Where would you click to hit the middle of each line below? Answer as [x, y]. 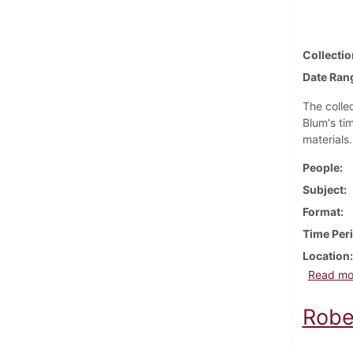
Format [321, 211]
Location [326, 255]
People [321, 167]
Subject [323, 189]
